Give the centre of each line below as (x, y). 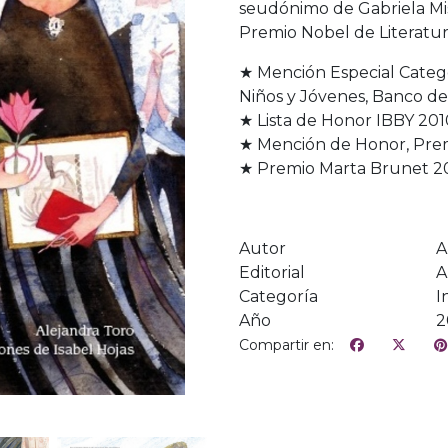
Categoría (278, 296)
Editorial (272, 272)
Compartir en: (286, 344)
